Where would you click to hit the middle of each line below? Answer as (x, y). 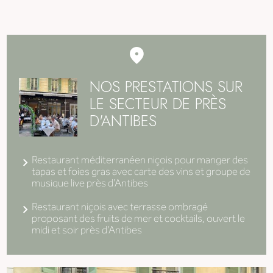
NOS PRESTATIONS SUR (166, 87)
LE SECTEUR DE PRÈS (158, 104)
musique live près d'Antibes (90, 184)
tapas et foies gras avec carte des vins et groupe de (141, 172)
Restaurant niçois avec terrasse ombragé (120, 208)
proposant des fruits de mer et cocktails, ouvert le (139, 219)
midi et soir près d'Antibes (87, 231)
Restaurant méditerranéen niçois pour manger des (140, 161)
